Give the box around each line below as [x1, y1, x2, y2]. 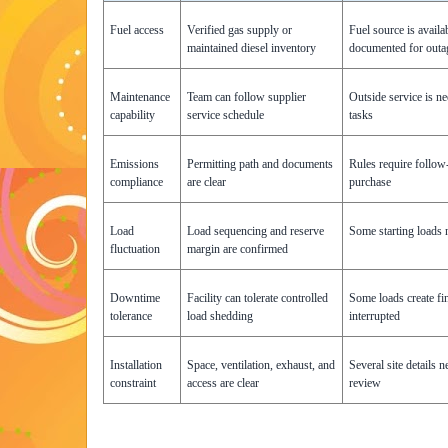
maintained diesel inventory [187, 41, 317, 56]
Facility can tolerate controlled [187, 291, 329, 306]
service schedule [187, 108, 265, 123]
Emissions [110, 157, 160, 172]
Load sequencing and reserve [187, 224, 325, 239]
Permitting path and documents [187, 157, 334, 172]
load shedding [187, 309, 254, 324]
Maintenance [110, 90, 171, 105]
